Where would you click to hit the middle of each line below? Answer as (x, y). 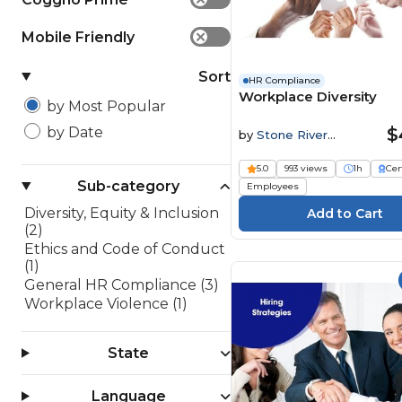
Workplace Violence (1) (106, 304)
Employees (273, 186)
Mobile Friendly (78, 37)
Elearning (267, 149)
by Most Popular (106, 106)
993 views (306, 168)
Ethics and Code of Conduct (125, 249)
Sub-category (129, 186)
